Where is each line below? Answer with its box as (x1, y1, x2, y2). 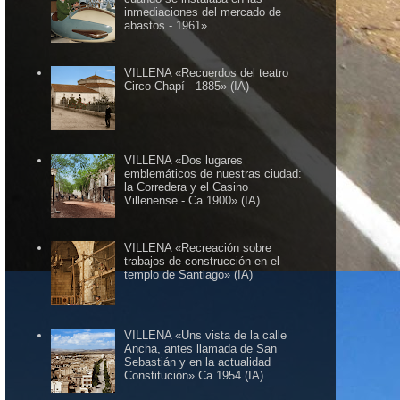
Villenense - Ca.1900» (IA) (124, 194, 261, 208)
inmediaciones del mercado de (124, 4, 282, 19)
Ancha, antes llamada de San (124, 342, 278, 356)
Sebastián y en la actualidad (124, 355, 271, 370)
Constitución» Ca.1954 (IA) (124, 369, 264, 383)
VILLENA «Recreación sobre (124, 241, 272, 255)
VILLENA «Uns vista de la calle (124, 329, 287, 343)
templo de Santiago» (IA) (124, 268, 254, 282)
